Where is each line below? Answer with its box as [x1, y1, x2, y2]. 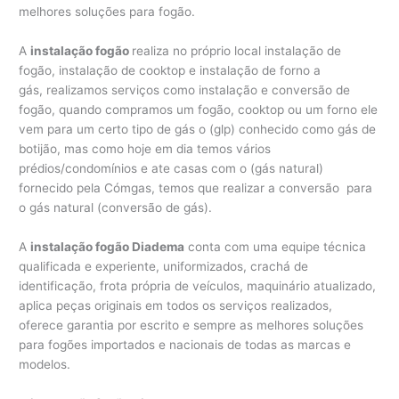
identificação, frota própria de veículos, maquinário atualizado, [19, 279, 377, 294]
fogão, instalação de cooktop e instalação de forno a [19, 63, 322, 78]
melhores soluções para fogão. [19, 4, 196, 20]
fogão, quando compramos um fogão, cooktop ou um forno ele [19, 102, 379, 118]
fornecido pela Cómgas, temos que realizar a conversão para [19, 181, 373, 196]
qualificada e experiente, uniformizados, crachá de [19, 259, 309, 274]
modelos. [19, 357, 71, 372]
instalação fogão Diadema [30, 240, 185, 255]
